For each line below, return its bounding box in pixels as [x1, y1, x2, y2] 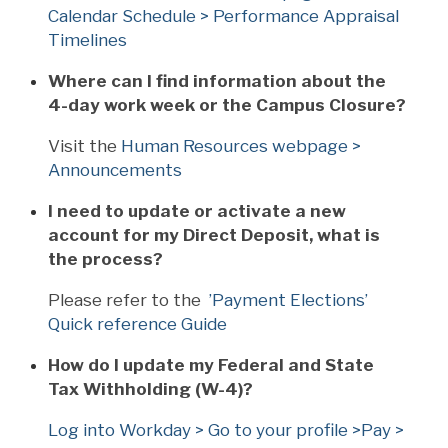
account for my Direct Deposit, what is [48, 224, 380, 245]
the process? [48, 248, 163, 269]
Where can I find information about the [48, 70, 386, 91]
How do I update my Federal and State [48, 354, 374, 375]
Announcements [48, 159, 182, 180]
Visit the [48, 135, 121, 156]
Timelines [48, 29, 127, 50]
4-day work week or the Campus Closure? [48, 94, 406, 115]
